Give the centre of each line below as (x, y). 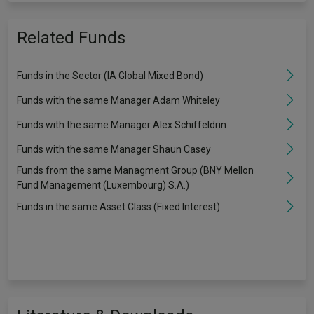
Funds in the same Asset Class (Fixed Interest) (118, 206)
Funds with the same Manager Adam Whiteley (118, 100)
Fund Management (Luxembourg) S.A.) (103, 185)
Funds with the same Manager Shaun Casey (114, 149)
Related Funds (71, 38)
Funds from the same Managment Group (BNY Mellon (135, 170)
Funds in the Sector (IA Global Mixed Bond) (110, 75)
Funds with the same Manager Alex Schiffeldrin (122, 124)
